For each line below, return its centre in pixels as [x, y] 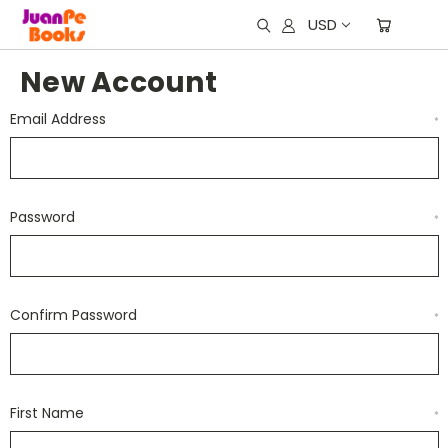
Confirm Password [73, 315]
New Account [118, 82]
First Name [46, 413]
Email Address [57, 119]
